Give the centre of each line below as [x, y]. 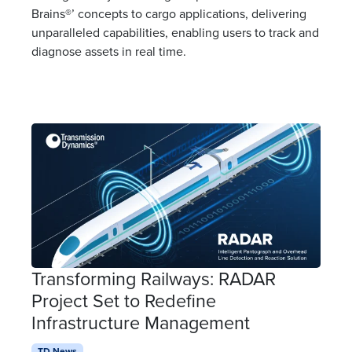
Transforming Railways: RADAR [154, 279]
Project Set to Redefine [124, 301]
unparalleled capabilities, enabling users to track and [175, 33]
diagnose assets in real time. [109, 51]
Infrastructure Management [141, 323]
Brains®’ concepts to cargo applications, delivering [169, 14]
